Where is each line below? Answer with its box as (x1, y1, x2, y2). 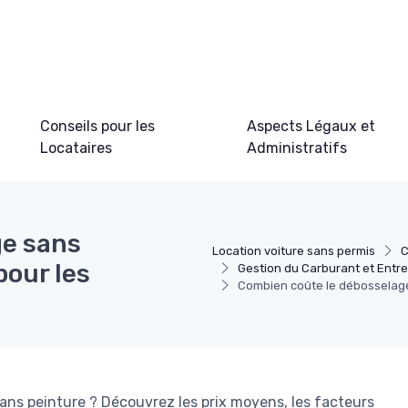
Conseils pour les (39, 117, 155, 136)
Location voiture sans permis (212, 244, 376, 259)
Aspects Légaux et (246, 117, 375, 136)
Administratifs (246, 139, 347, 158)
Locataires (39, 139, 112, 158)
